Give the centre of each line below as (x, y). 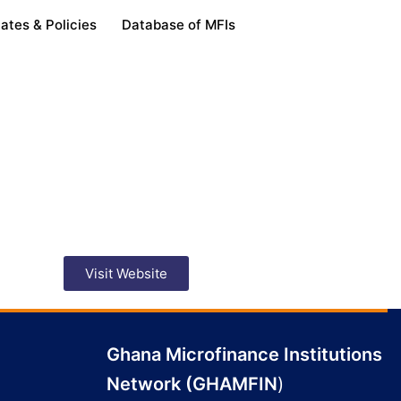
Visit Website (126, 273)
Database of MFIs (179, 25)
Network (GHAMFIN (192, 384)
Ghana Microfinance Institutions (244, 354)
